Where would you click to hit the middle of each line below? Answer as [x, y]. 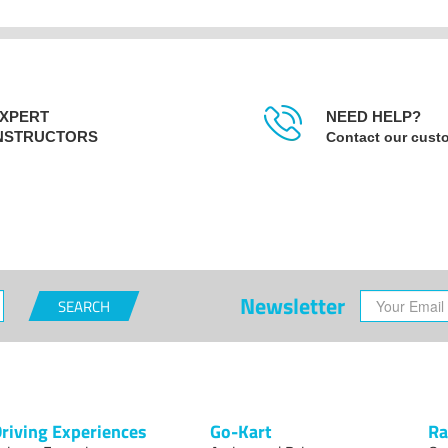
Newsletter [293, 306]
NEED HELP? [373, 117]
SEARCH [83, 307]
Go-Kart [240, 432]
